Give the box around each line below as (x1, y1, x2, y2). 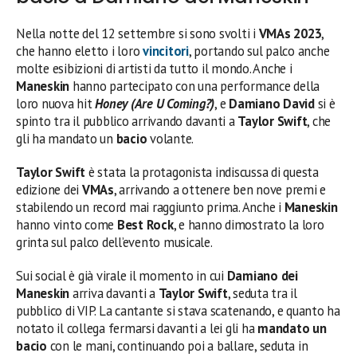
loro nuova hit (16, 94, 96, 112)
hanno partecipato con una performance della (72, 76, 320, 95)
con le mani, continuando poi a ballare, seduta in (46, 336, 308, 355)
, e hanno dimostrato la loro (173, 215, 324, 233)
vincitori (143, 41, 189, 60)
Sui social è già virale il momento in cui (16, 266, 227, 284)
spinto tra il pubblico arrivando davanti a (16, 112, 238, 130)
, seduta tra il (227, 284, 297, 302)
